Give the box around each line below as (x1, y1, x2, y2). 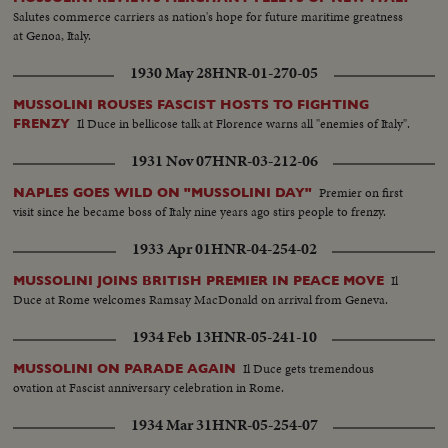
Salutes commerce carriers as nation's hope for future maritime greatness (13, 7, 404, 27)
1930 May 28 (130, 62, 212, 85)
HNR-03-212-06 (211, 150, 318, 173)
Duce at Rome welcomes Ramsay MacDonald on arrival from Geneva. (13, 290, 389, 310)
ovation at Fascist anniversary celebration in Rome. (13, 378, 285, 398)
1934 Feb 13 (131, 326, 211, 349)
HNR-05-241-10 (210, 326, 317, 349)
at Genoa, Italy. (13, 26, 92, 46)
